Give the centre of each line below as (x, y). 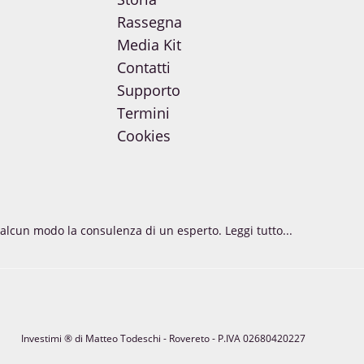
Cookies (143, 136)
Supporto (148, 91)
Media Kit (149, 45)
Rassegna (149, 22)
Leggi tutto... (258, 230)
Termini (143, 113)
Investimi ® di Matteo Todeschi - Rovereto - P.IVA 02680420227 (163, 339)
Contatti (143, 68)
